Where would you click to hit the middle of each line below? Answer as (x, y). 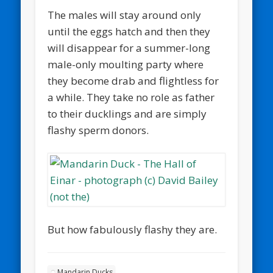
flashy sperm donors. (98, 130)
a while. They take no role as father (131, 97)
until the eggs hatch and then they (129, 32)
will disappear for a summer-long (129, 48)
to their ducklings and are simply (127, 114)
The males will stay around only (125, 15)
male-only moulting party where (126, 65)
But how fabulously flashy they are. (133, 229)
